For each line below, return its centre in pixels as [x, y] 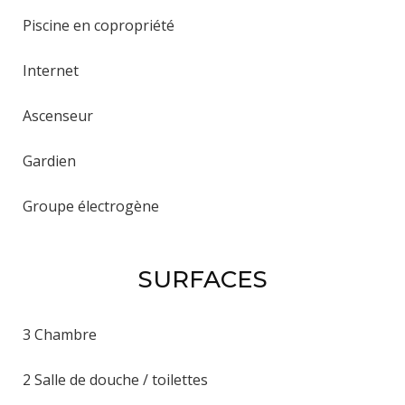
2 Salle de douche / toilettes [115, 379]
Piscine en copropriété [99, 25]
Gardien [49, 160]
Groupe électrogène [91, 206]
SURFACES [202, 279]
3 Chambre [60, 334]
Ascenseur [58, 115]
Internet [51, 70]
